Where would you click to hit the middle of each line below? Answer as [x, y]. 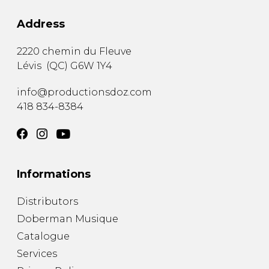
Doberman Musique [68, 219]
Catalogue [43, 237]
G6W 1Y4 [91, 66]
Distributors [47, 202]
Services [37, 254]
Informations [54, 174]
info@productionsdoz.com [84, 92]
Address [41, 24]
